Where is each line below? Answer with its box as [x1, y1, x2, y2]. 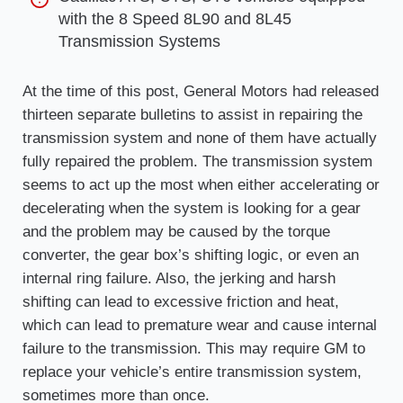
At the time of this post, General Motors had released [22, 83, 379, 101]
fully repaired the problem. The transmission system [22, 153, 372, 171]
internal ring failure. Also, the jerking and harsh [22, 270, 336, 288]
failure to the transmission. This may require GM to [22, 340, 365, 358]
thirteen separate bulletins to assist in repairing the [22, 106, 363, 124]
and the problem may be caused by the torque [22, 223, 330, 241]
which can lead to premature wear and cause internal [22, 317, 377, 335]
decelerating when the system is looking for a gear [22, 200, 361, 218]
